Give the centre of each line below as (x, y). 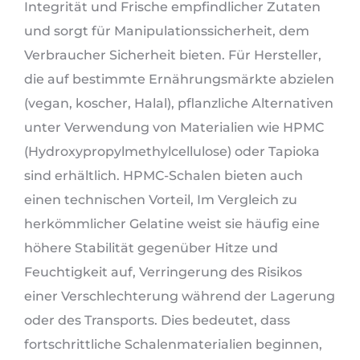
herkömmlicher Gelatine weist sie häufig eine (172, 223)
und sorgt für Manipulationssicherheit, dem (167, 31)
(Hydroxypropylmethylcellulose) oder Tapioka (172, 151)
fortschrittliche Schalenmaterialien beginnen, (173, 344)
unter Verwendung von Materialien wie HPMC (174, 127)
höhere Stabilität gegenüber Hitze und (151, 247)
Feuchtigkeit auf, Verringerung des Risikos (163, 272)
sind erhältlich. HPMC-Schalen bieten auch (164, 175)
